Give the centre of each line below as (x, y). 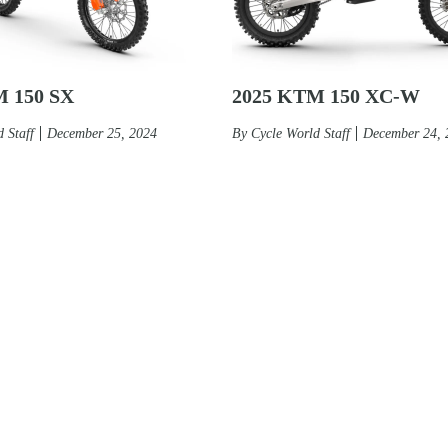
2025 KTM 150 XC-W (326, 95)
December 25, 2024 (102, 133)
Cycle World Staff (300, 133)
